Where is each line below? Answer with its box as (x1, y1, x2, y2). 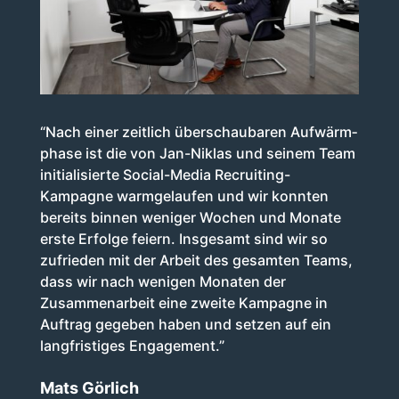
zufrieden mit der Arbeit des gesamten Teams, (39, 251, 353, 270)
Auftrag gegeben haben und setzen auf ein (39, 315, 331, 334)
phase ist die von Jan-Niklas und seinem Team (39, 144, 355, 163)
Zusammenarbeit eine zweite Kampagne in (39, 294, 328, 313)
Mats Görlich (39, 378, 139, 397)
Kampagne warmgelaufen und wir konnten (39, 187, 329, 206)
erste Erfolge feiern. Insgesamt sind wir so (39, 230, 328, 248)
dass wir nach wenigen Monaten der (39, 273, 286, 291)
